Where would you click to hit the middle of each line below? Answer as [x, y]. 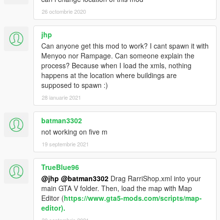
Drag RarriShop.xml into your [155, 178]
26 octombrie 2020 [64, 11]
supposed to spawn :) [75, 85]
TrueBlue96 [60, 167]
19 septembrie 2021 [65, 144]
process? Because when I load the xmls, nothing [116, 65]
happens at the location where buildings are [109, 75]
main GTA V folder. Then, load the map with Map [117, 188]
